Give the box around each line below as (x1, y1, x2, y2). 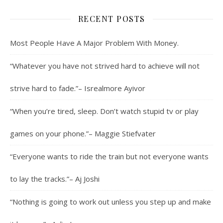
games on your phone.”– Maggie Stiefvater (10, 128, 156, 139)
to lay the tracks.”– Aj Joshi (10, 174, 100, 184)
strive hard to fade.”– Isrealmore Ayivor (10, 83, 145, 94)
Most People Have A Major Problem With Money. (10, 38, 179, 48)
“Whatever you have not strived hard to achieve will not (10, 61, 200, 71)
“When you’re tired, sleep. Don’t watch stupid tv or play (10, 106, 199, 116)
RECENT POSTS (78, 13, 145, 24)
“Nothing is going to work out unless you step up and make (10, 197, 211, 207)
